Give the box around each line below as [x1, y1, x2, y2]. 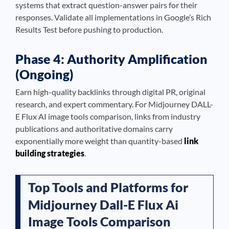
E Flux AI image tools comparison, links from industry [15, 111, 200, 121]
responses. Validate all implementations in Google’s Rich [15, 12, 211, 22]
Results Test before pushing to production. [15, 25, 163, 34]
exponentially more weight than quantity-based [15, 136, 184, 146]
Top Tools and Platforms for [28, 179, 188, 195]
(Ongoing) [15, 66, 74, 82]
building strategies [15, 148, 84, 158]
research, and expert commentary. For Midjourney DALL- [15, 99, 213, 109]
